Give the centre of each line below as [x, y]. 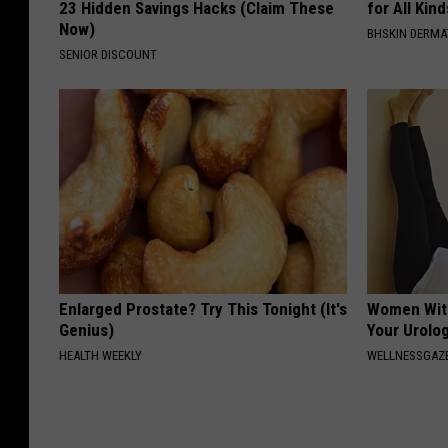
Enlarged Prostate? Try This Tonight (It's [203, 308]
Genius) [86, 329]
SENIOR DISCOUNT [108, 54]
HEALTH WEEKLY [100, 355]
